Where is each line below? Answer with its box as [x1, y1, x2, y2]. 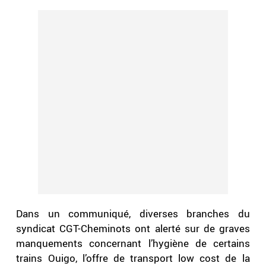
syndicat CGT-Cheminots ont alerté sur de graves [16, 221, 250, 236]
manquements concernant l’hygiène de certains [16, 236, 250, 251]
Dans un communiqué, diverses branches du [16, 207, 250, 221]
